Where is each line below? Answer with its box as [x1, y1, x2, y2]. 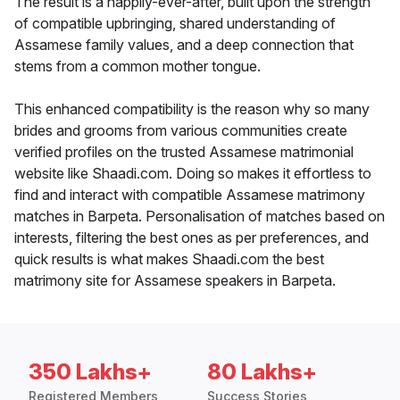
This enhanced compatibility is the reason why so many [14, 100, 370, 119]
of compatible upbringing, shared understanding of [14, 14, 336, 33]
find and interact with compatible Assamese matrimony [14, 186, 365, 204]
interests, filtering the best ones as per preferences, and [14, 229, 369, 247]
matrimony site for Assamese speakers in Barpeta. [14, 271, 336, 290]
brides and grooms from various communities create [14, 121, 347, 140]
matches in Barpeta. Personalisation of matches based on [14, 207, 385, 226]
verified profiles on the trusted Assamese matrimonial [14, 143, 354, 162]
